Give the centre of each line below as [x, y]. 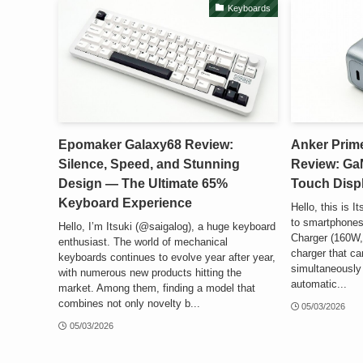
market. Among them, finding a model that [157, 288]
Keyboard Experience [125, 203]
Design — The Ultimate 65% [143, 184]
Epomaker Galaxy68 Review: [146, 145]
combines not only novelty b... [129, 303]
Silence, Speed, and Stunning [149, 164]
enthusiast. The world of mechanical [143, 241]
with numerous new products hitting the [150, 272]
